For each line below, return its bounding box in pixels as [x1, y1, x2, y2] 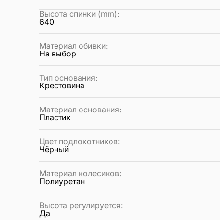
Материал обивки [39, 41, 106, 51]
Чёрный [39, 144, 69, 155]
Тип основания [39, 73, 95, 83]
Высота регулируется [39, 200, 121, 211]
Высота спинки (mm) [39, 9, 117, 19]
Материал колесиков [39, 168, 119, 179]
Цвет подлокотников [39, 137, 118, 147]
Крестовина [39, 81, 84, 91]
